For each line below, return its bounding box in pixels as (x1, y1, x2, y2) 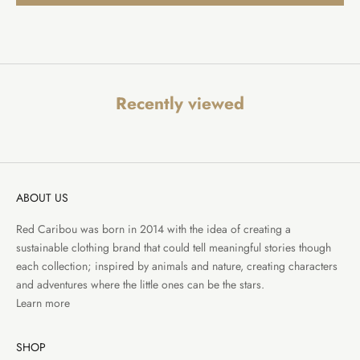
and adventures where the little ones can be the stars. (16, 276, 268, 292)
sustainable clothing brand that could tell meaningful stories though (16, 239, 331, 256)
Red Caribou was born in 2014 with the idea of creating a (16, 220, 291, 237)
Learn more (16, 294, 70, 311)
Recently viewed (116, 91, 244, 116)
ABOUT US (16, 189, 68, 206)
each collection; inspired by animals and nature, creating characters (16, 257, 337, 274)
